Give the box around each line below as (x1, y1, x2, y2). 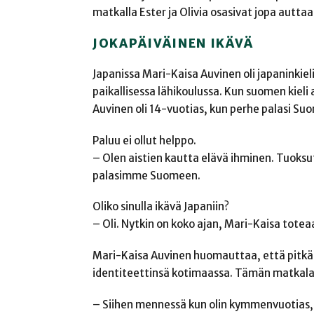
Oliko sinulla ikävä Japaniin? (93, 200, 229, 214)
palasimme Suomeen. (93, 168, 200, 182)
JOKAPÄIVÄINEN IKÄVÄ (93, 35, 254, 51)
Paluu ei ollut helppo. (93, 133, 196, 147)
